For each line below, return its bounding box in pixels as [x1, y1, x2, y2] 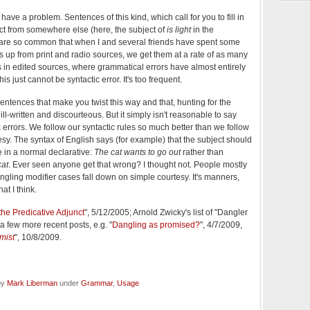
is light [167, 24, 191, 35]
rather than [181, 147, 224, 157]
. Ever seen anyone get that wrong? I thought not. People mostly [8, 159, 247, 170]
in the [191, 24, 214, 35]
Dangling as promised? [112, 219, 200, 230]
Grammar [81, 278, 113, 287]
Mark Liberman [7, 278, 57, 287]
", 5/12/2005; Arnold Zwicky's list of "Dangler [84, 207, 248, 217]
